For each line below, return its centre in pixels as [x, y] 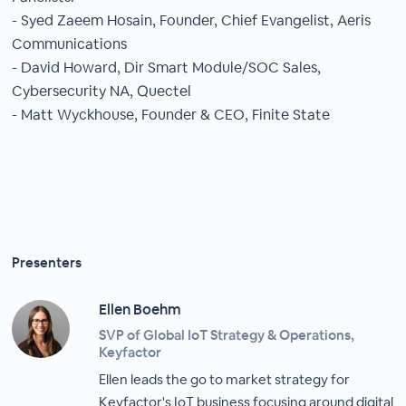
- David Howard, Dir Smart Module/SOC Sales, [167, 68]
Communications [70, 44]
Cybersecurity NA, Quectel [102, 91]
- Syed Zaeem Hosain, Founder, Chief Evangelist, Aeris [192, 20]
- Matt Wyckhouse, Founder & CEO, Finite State [171, 115]
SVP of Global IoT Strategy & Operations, [227, 335]
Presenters [47, 262]
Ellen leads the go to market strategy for [225, 379]
